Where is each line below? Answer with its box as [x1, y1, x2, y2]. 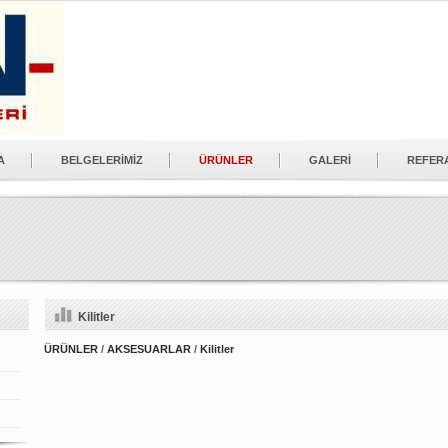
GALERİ [309, 154, 351, 166]
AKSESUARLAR [107, 343, 191, 355]
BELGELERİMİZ [61, 154, 143, 166]
